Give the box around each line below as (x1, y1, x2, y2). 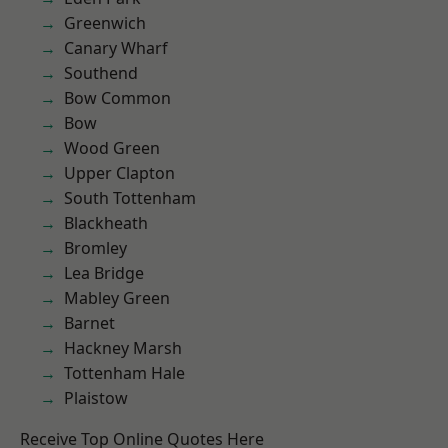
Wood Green (64, 137, 160, 159)
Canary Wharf (64, 37, 168, 59)
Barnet (64, 312, 115, 334)
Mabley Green (64, 287, 170, 309)
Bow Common (64, 87, 171, 109)
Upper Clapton (64, 162, 175, 184)
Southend (64, 62, 138, 84)
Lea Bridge (64, 262, 144, 284)
